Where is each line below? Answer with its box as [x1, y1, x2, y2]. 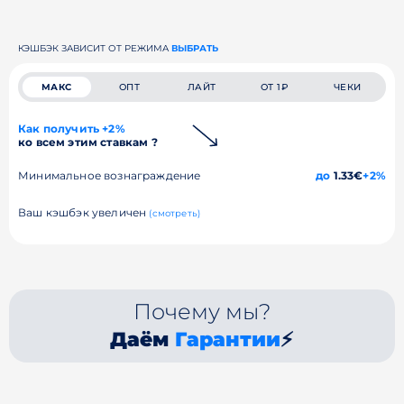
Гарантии [175, 326, 281, 352]
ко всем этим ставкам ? [18, 134, 158, 149]
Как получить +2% [18, 121, 125, 135]
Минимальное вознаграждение [18, 168, 201, 182]
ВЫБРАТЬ [171, 41, 218, 54]
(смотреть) [149, 207, 201, 219]
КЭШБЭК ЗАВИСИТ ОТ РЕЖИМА [18, 41, 171, 54]
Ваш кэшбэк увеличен [18, 205, 150, 219]
